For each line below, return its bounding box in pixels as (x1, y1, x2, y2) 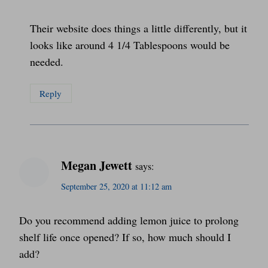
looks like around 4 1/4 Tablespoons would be (30, 38, 230, 53)
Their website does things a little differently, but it (30, 21, 247, 36)
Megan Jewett (61, 156, 132, 175)
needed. (30, 54, 63, 69)
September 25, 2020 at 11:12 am (61, 181, 172, 193)
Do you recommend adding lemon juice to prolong (19, 213, 239, 228)
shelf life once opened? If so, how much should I (19, 230, 231, 245)
